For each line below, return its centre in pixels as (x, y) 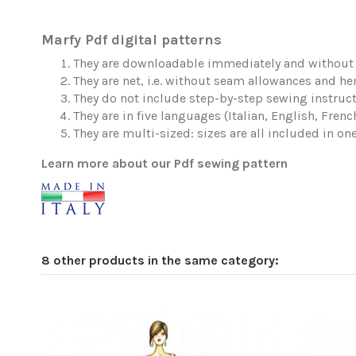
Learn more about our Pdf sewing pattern (164, 164)
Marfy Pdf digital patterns (132, 40)
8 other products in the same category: (160, 261)
